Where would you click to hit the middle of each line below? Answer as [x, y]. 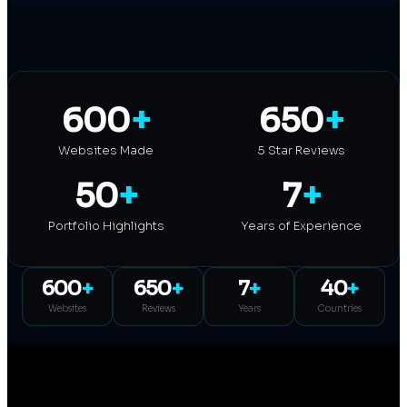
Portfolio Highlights [106, 226]
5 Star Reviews [301, 151]
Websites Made [106, 151]
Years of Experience [301, 226]
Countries [340, 309]
